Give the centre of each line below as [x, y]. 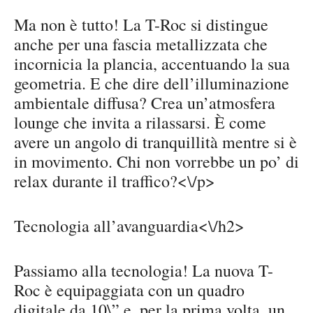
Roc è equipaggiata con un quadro [129, 290]
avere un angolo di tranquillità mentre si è [155, 142]
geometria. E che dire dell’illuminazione [152, 83]
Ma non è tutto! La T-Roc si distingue [141, 25]
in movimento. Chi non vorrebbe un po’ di [156, 162]
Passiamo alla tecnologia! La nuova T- [144, 271]
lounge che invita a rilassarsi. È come [140, 123]
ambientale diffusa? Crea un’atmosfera [145, 103]
